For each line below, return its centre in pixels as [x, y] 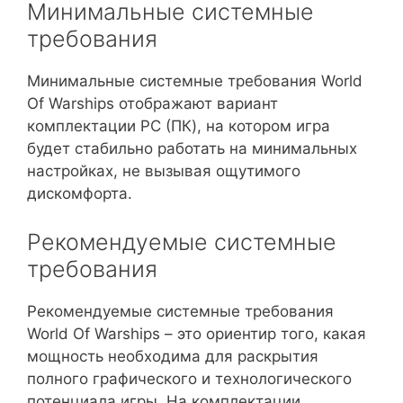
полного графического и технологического [189, 378]
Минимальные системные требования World [195, 81]
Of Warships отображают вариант [152, 104]
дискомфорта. [80, 194]
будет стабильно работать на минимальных [192, 149]
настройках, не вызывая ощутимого [164, 171]
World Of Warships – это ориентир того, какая [197, 333]
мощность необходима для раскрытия [173, 356]
